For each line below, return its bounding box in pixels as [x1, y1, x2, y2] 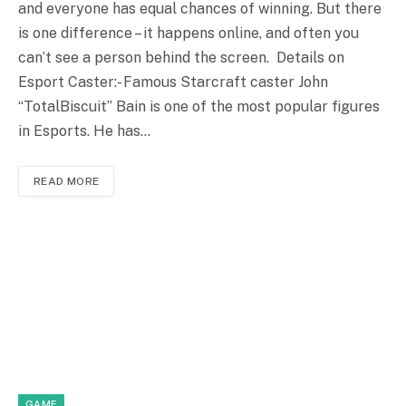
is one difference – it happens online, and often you [18, 24, 359, 42]
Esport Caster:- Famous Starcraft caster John [18, 72, 328, 91]
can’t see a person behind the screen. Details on [18, 48, 344, 66]
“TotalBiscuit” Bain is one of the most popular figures [18, 97, 380, 115]
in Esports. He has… [18, 121, 150, 140]
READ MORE [34, 174, 100, 188]
